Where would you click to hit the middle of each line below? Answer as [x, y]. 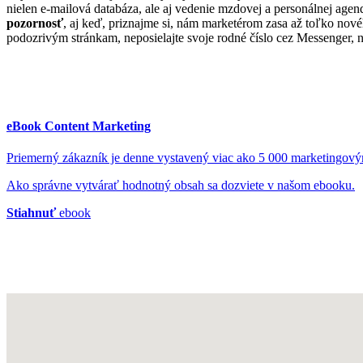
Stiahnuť [31, 213]
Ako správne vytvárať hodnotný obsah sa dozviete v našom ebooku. [181, 186]
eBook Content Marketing [79, 126]
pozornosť [35, 23]
